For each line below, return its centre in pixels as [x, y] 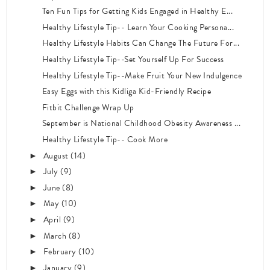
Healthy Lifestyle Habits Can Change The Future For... [141, 43]
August [57, 155]
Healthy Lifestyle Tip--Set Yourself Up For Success [133, 60]
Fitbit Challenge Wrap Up [88, 107]
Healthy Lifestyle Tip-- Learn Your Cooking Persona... [138, 27]
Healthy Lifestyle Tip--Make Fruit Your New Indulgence [142, 75]
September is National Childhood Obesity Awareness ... [141, 124]
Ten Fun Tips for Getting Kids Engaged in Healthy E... [137, 11]
